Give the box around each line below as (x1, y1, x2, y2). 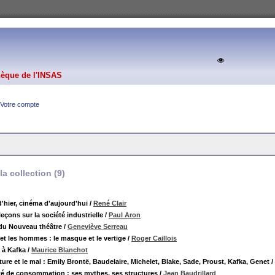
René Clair (93, 199, 126, 207)
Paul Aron (109, 211, 141, 219)
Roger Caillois (131, 234, 177, 242)
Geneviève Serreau (68, 223, 128, 230)
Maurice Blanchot (31, 246, 88, 254)
